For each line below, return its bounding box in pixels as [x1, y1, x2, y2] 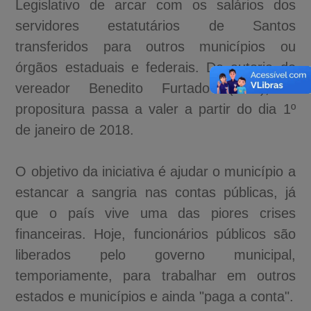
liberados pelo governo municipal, [15, 246, 296, 262]
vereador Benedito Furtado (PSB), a [15, 80, 296, 96]
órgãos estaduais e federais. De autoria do [15, 59, 296, 75]
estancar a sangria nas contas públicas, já [15, 184, 296, 200]
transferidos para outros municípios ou [15, 38, 296, 54]
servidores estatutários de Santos [15, 17, 296, 33]
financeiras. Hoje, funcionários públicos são [15, 226, 296, 242]
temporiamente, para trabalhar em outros [15, 267, 296, 283]
